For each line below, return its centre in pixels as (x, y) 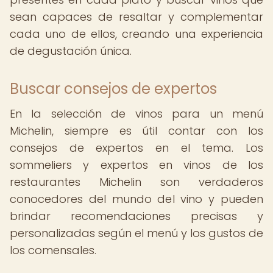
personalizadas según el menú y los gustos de (136, 233)
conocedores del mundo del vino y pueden (136, 199)
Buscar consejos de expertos (113, 89)
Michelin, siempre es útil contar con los (136, 131)
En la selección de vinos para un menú (136, 114)
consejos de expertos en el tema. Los (136, 148)
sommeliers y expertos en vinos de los (136, 165)
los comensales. (53, 250)
